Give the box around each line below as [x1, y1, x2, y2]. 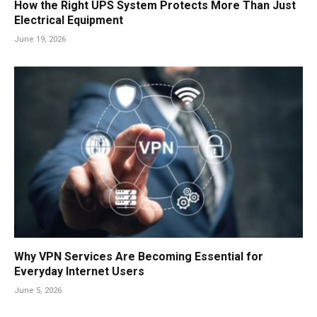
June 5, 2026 [14, 286, 62, 296]
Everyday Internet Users [14, 265, 144, 279]
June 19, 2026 [14, 34, 66, 44]
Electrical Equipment [14, 13, 123, 27]
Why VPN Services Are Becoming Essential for [14, 250, 263, 264]
